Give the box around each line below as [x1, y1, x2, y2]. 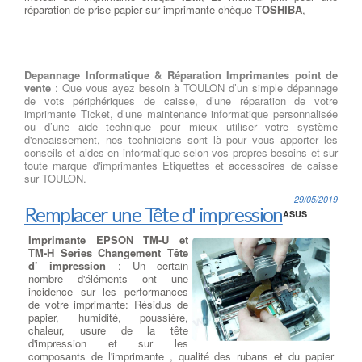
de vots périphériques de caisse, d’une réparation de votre [24, 93, 338, 109]
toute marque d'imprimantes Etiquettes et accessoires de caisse [24, 158, 338, 174]
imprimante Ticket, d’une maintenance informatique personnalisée [24, 106, 338, 122]
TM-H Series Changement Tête [28, 245, 188, 261]
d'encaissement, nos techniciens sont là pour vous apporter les [24, 132, 338, 148]
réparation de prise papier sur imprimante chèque [24, 2, 255, 18]
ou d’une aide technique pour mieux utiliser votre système [24, 119, 338, 135]
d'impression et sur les [28, 335, 188, 351]
